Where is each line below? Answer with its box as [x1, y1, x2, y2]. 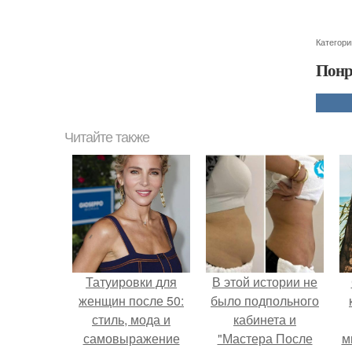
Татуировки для [86, 273, 177, 291]
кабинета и [233, 310, 296, 328]
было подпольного [211, 291, 319, 310]
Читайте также [64, 130, 149, 145]
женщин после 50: [79, 291, 184, 310]
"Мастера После [217, 329, 313, 347]
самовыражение [82, 329, 180, 347]
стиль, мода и [92, 310, 170, 328]
